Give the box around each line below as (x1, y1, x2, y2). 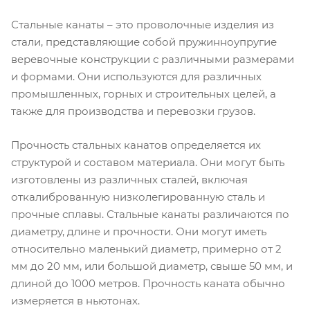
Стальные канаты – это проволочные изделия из (11, 17, 274, 31)
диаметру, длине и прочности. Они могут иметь (11, 225, 266, 239)
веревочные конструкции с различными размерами (11, 52, 294, 66)
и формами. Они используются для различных (11, 69, 262, 83)
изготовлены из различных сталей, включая (11, 173, 248, 187)
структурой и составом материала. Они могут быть (11, 156, 284, 170)
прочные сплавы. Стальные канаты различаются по (11, 208, 289, 221)
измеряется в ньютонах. (11, 294, 140, 308)
